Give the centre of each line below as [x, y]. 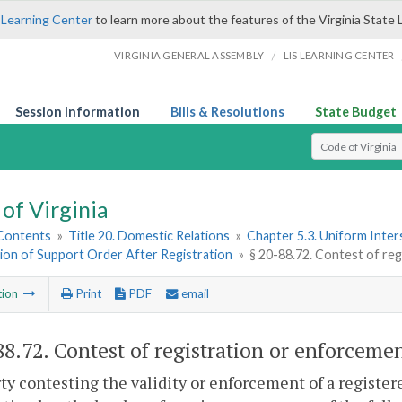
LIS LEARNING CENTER [339, 55]
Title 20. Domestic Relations [149, 236]
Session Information [78, 112]
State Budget [356, 112]
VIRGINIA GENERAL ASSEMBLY [189, 55]
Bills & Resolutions [227, 112]
